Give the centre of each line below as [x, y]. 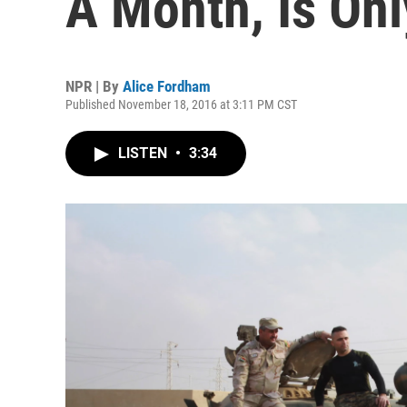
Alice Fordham [167, 86]
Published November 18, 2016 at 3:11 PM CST [181, 104]
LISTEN [144, 153]
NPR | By [94, 86]
